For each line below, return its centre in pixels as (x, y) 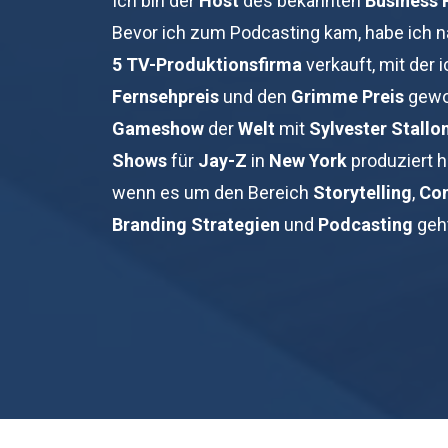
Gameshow (158, 128)
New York (308, 160)
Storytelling (362, 192)
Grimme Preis (347, 96)
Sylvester (348, 128)
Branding (149, 224)
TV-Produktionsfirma (214, 64)
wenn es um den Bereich (212, 192)
